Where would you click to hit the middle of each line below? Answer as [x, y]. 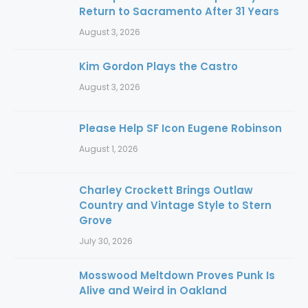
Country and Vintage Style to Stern [175, 206]
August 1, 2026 [109, 149]
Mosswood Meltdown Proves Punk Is [177, 276]
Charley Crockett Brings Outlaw [166, 190]
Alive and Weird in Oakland [153, 291]
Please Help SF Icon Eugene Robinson [180, 129]
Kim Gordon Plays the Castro [158, 67]
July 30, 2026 [106, 241]
